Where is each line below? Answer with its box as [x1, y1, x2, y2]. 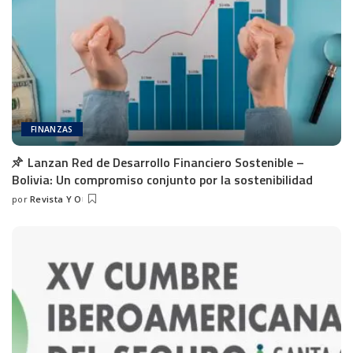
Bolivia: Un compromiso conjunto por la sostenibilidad [12, 170, 313, 190]
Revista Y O [29, 193, 82, 206]
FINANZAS [31, 124, 73, 136]
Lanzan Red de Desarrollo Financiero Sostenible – [28, 153, 304, 173]
